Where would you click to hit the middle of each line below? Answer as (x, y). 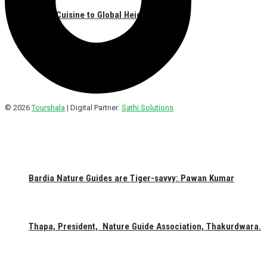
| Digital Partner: (93, 107)
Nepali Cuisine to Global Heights (91, 15)
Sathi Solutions (148, 107)
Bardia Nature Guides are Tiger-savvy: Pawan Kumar (131, 178)
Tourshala (48, 107)
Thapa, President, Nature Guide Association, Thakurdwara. (145, 226)
